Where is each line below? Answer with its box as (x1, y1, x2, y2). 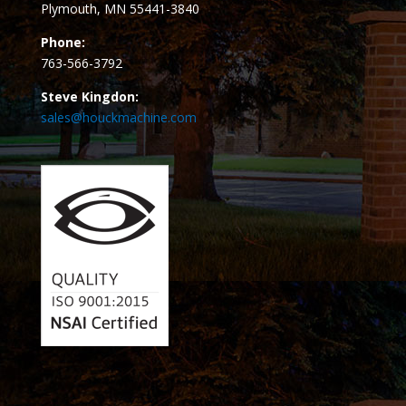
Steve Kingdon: (40, 88, 139, 105)
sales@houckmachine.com (40, 109, 197, 126)
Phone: (40, 34, 85, 51)
